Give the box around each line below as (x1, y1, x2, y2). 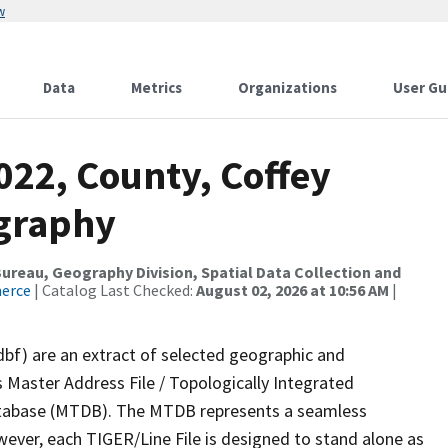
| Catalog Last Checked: (31, 280, 196, 300)
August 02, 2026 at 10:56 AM (196, 280, 389, 300)
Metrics (131, 78, 182, 97)
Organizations (238, 78, 337, 97)
